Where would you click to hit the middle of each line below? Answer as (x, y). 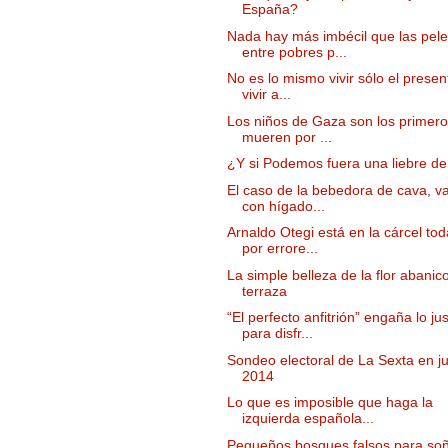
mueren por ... (286, 136)
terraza (264, 290)
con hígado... (283, 205)
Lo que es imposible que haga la (329, 402)
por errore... (279, 248)
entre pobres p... (294, 51)
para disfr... (277, 333)
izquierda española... (307, 418)
